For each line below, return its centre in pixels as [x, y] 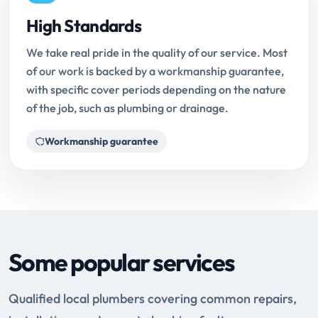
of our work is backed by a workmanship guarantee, [155, 71]
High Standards [84, 26]
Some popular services [122, 263]
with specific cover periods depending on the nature [156, 90]
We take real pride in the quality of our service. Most [157, 53]
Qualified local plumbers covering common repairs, [153, 299]
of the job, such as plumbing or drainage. [127, 108]
